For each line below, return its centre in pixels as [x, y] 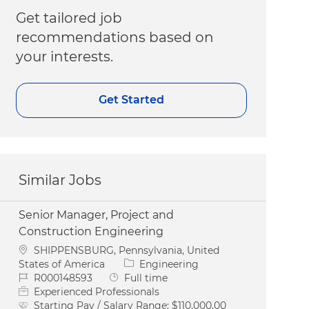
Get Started [132, 100]
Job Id [33, 277]
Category [146, 263]
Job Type [130, 277]
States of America [63, 264]
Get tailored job [69, 18]
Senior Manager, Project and [97, 215]
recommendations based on [115, 37]
